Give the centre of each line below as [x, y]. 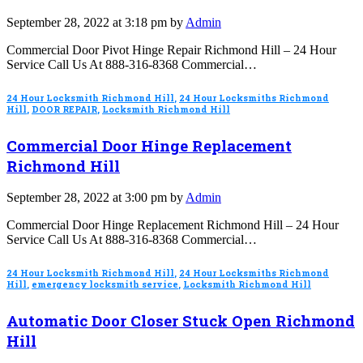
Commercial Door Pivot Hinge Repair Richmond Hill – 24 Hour [171, 49]
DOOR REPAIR [64, 109]
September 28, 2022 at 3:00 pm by [96, 198]
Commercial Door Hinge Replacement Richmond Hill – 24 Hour [173, 225]
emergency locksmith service [105, 285]
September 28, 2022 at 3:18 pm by [96, 22]
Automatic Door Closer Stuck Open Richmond [181, 321]
